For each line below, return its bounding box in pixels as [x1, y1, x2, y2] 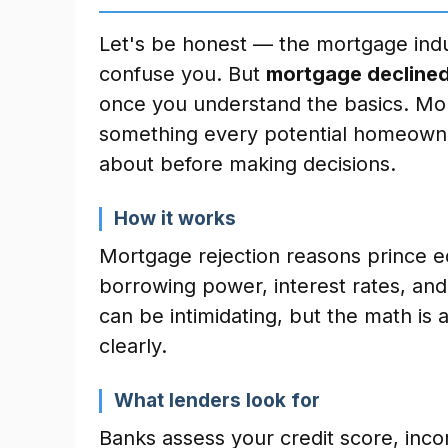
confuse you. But [99, 62, 266, 86]
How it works [114, 207, 236, 230]
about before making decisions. [99, 152, 396, 176]
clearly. [99, 334, 167, 358]
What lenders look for [114, 389, 320, 412]
